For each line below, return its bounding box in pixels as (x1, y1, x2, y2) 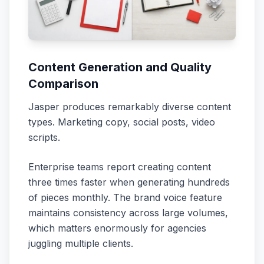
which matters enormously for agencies (28, 222, 206, 234)
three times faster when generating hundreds (28, 176, 230, 188)
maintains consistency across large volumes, (28, 206, 228, 219)
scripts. (28, 131, 60, 143)
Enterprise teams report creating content (28, 160, 211, 173)
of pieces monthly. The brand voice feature (28, 191, 222, 203)
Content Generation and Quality (28, 60, 212, 74)
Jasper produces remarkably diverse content (28, 100, 231, 113)
